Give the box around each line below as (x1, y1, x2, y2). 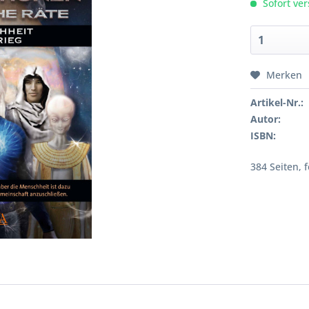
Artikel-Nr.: (250, 96, 304, 109)
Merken (266, 68, 303, 81)
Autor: (250, 112, 281, 126)
